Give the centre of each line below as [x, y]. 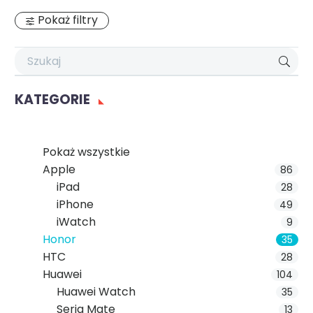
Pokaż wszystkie [86, 152]
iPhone [75, 204]
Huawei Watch [96, 292]
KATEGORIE [54, 100]
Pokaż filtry [68, 20]
